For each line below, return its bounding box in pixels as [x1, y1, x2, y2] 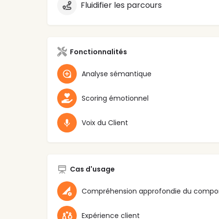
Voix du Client [82, 118, 128, 128]
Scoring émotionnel [82, 93, 149, 104]
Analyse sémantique [82, 69, 152, 79]
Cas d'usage [70, 164, 115, 175]
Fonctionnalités [70, 47, 127, 57]
